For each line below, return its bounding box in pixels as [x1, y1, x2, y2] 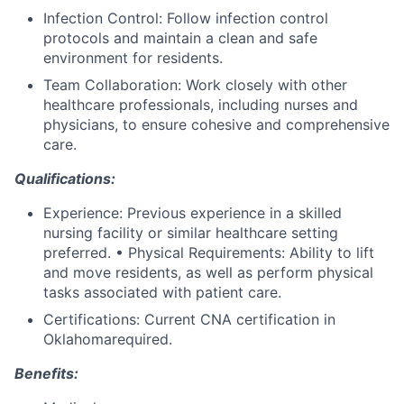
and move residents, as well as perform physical [43, 263, 373, 281]
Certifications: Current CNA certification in [43, 310, 335, 328]
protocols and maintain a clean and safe [43, 29, 317, 47]
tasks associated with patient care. [43, 283, 281, 301]
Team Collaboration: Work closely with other [43, 76, 347, 94]
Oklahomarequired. [43, 330, 172, 348]
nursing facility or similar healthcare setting [43, 224, 338, 242]
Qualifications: [14, 170, 115, 188]
